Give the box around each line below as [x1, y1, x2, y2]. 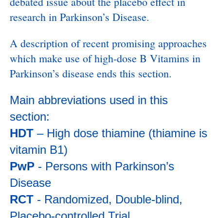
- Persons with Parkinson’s [38, 160, 174, 173]
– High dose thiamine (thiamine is [37, 127, 207, 140]
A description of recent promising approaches [10, 36, 207, 50]
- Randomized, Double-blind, [37, 193, 182, 206]
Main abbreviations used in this [10, 93, 168, 107]
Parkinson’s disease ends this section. [10, 66, 172, 80]
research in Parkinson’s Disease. [10, 10, 149, 24]
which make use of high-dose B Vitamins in [10, 51, 200, 65]
